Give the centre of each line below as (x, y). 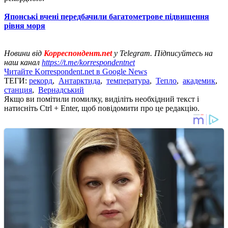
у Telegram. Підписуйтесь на (162, 53)
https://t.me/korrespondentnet (88, 62)
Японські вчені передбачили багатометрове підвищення (107, 16)
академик (199, 80)
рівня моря (25, 25)
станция (18, 90)
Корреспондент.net (78, 53)
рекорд (41, 80)
